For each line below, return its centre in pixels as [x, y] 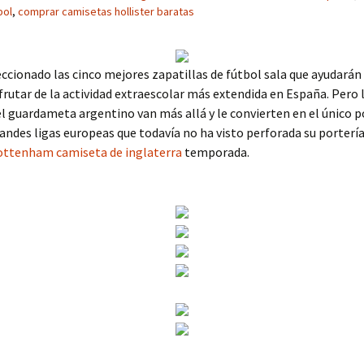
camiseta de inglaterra [119, 152]
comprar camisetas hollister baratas [106, 12]
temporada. [216, 152]
